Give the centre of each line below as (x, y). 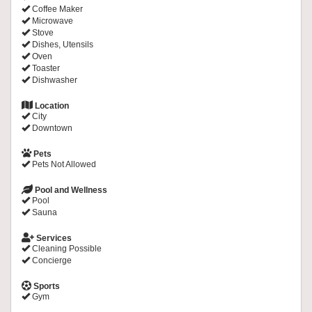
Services (53, 239)
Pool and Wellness (70, 190)
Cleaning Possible (66, 249)
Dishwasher (54, 80)
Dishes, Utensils (62, 45)
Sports (46, 287)
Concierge (51, 261)
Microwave (52, 21)
